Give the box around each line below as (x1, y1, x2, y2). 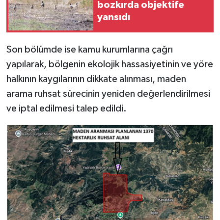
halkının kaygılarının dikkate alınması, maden (6, 74, 186, 84)
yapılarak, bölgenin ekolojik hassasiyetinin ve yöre (6, 59, 213, 70)
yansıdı (97, 12, 130, 22)
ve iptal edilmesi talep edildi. (6, 104, 127, 114)
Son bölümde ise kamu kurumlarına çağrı (6, 45, 173, 55)
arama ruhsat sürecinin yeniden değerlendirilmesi (6, 89, 210, 99)
